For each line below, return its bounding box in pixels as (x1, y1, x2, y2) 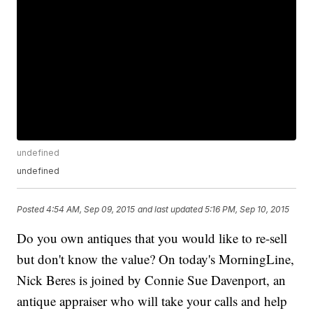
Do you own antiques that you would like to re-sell (17, 229, 288, 247)
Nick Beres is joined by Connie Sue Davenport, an (17, 271, 286, 289)
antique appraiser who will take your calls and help (17, 292, 288, 310)
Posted (17, 203, 47, 214)
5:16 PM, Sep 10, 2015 (205, 203, 290, 214)
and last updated (138, 203, 203, 214)
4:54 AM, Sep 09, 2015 (46, 203, 136, 214)
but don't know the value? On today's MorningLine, (17, 250, 295, 268)
